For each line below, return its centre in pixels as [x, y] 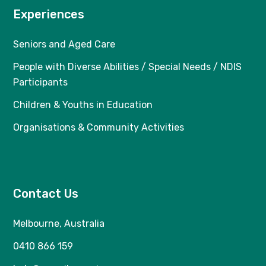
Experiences [49, 15]
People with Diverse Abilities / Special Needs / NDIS [128, 67]
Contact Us [46, 194]
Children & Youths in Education [83, 105]
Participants [41, 83]
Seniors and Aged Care [64, 45]
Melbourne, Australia [59, 224]
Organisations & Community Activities [99, 128]
